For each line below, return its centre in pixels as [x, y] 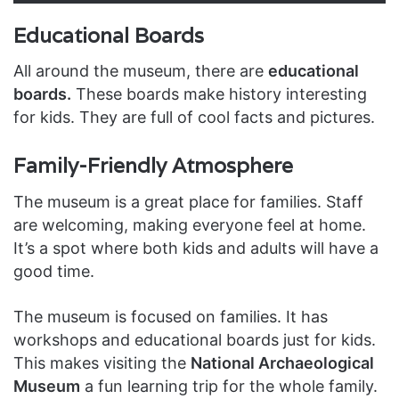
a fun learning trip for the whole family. [229, 386]
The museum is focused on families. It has [171, 316]
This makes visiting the [102, 362]
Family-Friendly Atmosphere [153, 166]
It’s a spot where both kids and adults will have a [196, 248]
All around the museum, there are [141, 71]
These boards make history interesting [219, 94]
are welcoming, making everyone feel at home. [190, 224]
